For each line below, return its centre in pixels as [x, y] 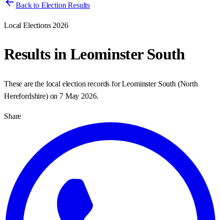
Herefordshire [25, 96]
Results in [37, 54]
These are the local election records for [63, 83]
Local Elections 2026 [36, 25]
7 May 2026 [78, 96]
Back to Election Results [53, 5]
